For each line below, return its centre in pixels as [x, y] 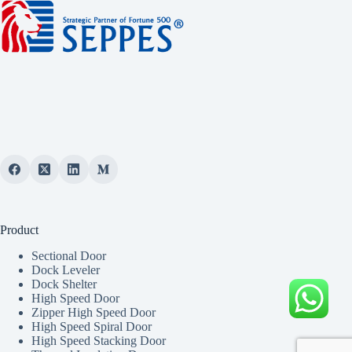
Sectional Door [69, 256]
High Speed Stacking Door [99, 341]
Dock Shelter [64, 284]
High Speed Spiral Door [92, 327]
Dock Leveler [66, 270]
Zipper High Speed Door [93, 313]
